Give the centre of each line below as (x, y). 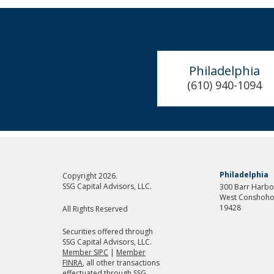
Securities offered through (108, 231)
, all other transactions (121, 262)
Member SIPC (85, 252)
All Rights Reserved (95, 209)
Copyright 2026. (90, 176)
